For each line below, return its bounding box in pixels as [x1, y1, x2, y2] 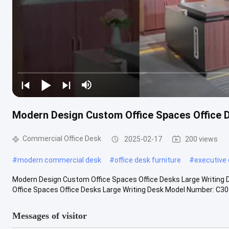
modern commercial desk [17, 155, 101, 164]
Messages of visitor [12, 210, 87, 221]
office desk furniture [114, 155, 181, 164]
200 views [185, 134, 218, 143]
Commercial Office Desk [22, 134, 101, 143]
